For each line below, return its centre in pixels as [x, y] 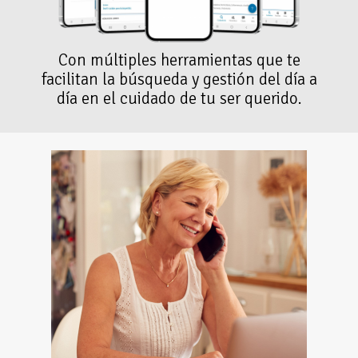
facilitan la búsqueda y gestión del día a [179, 80]
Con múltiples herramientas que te [179, 60]
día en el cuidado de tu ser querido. [179, 99]
